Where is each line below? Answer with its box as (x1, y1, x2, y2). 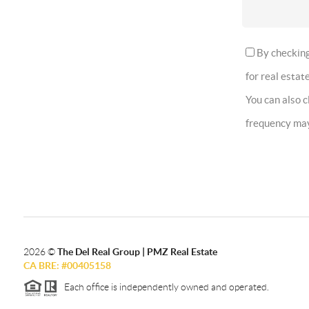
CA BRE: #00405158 (23, 260, 111, 271)
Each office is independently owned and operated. (57, 281, 269, 292)
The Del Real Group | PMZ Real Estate (57, 246, 217, 257)
